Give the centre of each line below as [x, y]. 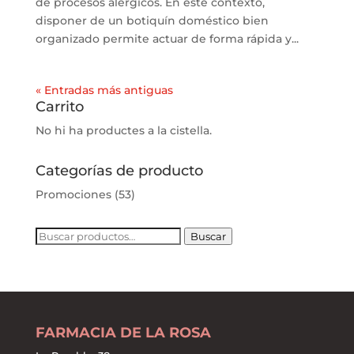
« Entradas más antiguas [104, 90]
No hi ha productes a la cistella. [123, 130]
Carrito [59, 106]
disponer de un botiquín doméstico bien [152, 20]
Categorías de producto [119, 170]
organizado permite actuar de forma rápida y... [167, 38]
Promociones [73, 194]
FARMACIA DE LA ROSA [123, 332]
